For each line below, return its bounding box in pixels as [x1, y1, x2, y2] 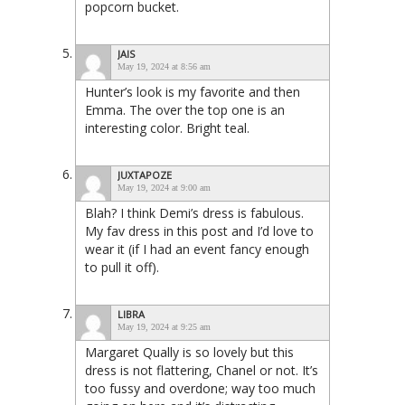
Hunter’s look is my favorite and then [85, 83, 300, 101]
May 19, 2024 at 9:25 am [118, 322, 211, 333]
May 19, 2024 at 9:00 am [118, 183, 211, 193]
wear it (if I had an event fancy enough [85, 240, 309, 259]
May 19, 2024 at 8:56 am [118, 61, 211, 72]
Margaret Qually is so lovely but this [85, 344, 294, 362]
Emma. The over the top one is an [85, 101, 285, 119]
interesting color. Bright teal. [85, 119, 250, 137]
